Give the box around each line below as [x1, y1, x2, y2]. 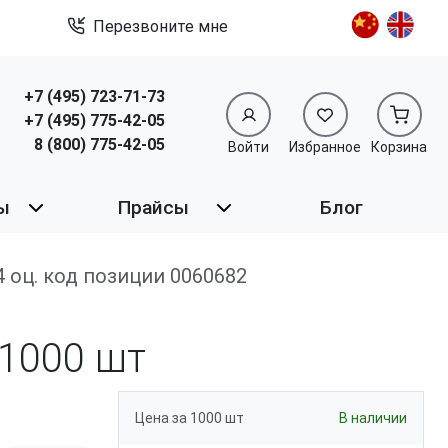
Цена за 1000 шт [135, 410, 244, 427]
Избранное [289, 139, 361, 156]
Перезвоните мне [93, 17, 229, 36]
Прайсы [117, 196, 189, 220]
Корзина [371, 139, 427, 156]
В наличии [339, 410, 407, 427]
